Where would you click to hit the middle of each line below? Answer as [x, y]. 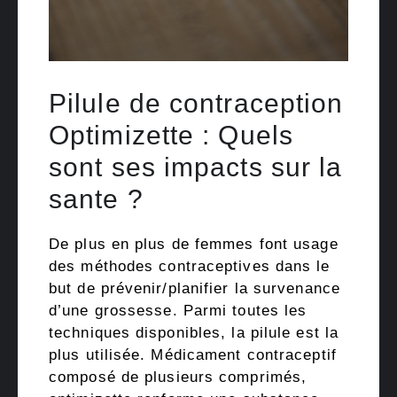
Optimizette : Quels [171, 136]
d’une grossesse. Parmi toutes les [178, 311]
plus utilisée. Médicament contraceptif [193, 355]
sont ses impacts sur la [196, 167]
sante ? [96, 199]
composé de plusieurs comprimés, [178, 378]
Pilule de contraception [196, 104]
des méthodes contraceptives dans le [190, 267]
